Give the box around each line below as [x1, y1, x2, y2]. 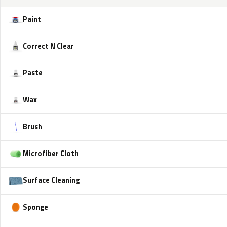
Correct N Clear [23, 41, 74, 52]
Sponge [23, 202, 48, 213]
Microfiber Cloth [23, 148, 79, 160]
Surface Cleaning [23, 175, 80, 186]
